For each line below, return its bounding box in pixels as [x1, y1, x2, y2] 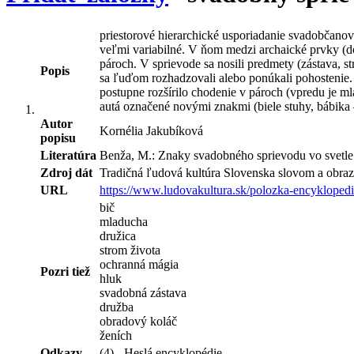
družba [100, 299, 134, 314]
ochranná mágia [100, 257, 179, 271]
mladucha [100, 214, 148, 228]
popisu [40, 130, 76, 145]
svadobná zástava [100, 285, 186, 299]
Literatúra [40, 148, 96, 162]
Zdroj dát [40, 165, 92, 179]
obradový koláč [100, 314, 177, 328]
